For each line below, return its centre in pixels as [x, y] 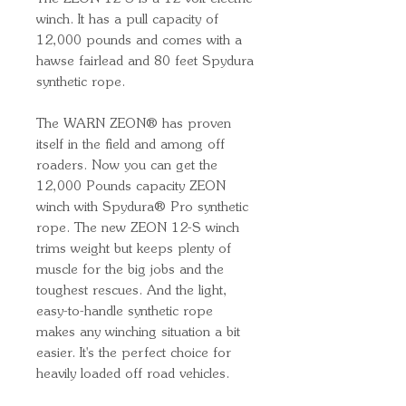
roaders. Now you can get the [127, 166]
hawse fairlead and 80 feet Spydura [145, 62]
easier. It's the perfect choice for [134, 353]
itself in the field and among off [130, 145]
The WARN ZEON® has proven [134, 124]
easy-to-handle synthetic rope [125, 312]
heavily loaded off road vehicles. [137, 374]
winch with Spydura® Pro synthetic [142, 208]
